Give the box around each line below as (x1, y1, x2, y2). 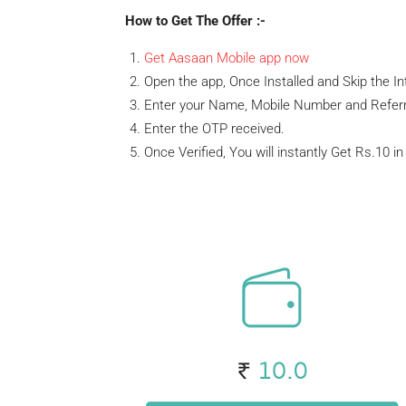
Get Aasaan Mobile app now (144, 50, 309, 67)
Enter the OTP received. (144, 121, 285, 138)
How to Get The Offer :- (125, 13, 266, 30)
